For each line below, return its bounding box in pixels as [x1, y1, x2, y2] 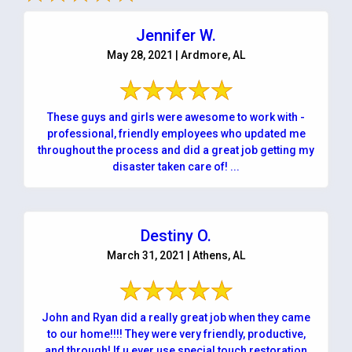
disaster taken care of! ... [112, 159, 240, 173]
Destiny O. [141, 225, 211, 245]
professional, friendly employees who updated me [46, 126, 306, 140]
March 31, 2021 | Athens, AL [107, 248, 245, 262]
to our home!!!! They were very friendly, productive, [46, 327, 306, 340]
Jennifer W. [136, 25, 216, 45]
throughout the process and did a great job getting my [38, 143, 314, 156]
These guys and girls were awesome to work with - [47, 110, 305, 123]
